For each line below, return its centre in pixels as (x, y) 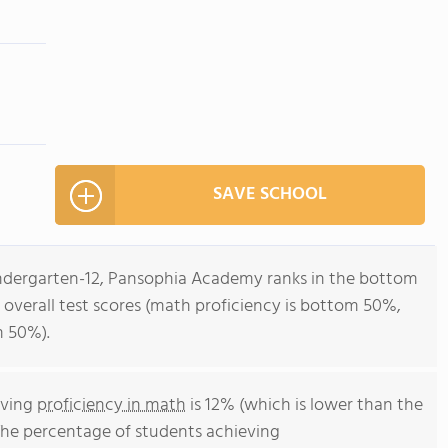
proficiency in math (111, 405)
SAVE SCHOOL (270, 194)
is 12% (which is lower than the (304, 405)
